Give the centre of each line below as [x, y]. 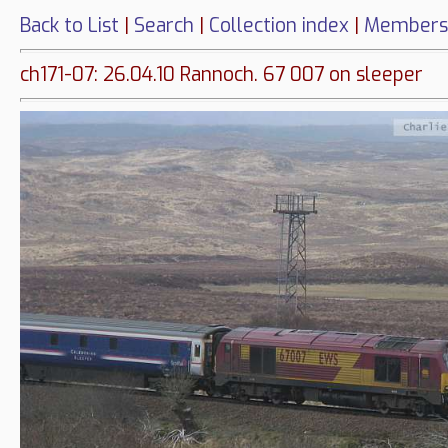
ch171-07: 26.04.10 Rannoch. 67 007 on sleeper [221, 75]
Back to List [69, 25]
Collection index [279, 25]
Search [164, 25]
